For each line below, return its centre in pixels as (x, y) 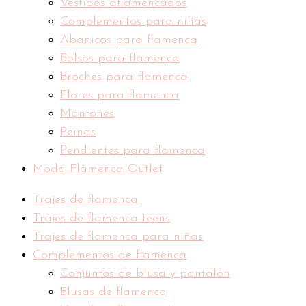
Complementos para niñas (133, 22)
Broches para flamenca (124, 77)
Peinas (78, 133)
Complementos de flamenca (110, 255)
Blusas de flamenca (113, 292)
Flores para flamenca (120, 96)
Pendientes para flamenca (133, 151)
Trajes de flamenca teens (101, 219)
